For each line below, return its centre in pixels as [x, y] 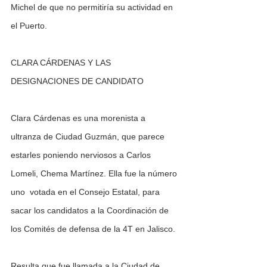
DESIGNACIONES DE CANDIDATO [77, 81]
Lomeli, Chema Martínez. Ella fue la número [95, 174]
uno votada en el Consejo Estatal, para [86, 192]
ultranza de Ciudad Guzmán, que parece [89, 137]
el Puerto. [31, 26]
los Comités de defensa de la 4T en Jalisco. [93, 229]
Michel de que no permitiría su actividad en [93, 7]
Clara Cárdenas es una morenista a [79, 118]
